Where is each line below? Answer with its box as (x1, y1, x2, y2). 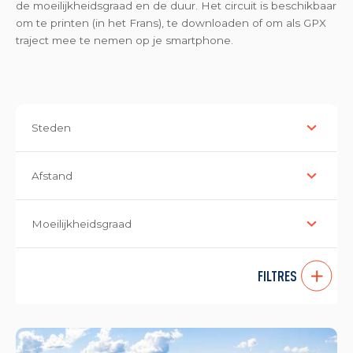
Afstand (32, 169, 72, 182)
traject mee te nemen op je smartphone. (16, 34, 233, 46)
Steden (32, 121, 71, 134)
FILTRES (258, 268, 297, 284)
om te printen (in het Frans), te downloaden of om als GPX (16, 17, 326, 29)
